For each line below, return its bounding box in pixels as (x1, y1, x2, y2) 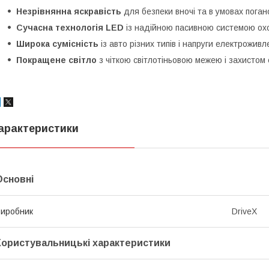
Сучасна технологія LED (16, 22, 124, 32)
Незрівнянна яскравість (16, 6, 121, 16)
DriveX (232, 206, 257, 216)
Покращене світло (16, 55, 97, 65)
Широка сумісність (16, 38, 98, 49)
